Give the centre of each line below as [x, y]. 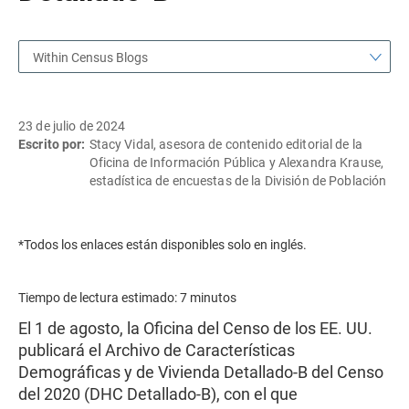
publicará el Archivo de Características [157, 350]
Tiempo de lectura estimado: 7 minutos [127, 298]
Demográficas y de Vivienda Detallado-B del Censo [201, 372]
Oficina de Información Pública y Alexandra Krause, [236, 163]
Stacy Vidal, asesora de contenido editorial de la [225, 144]
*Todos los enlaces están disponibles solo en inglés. [163, 245]
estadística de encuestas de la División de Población [238, 181]
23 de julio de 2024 [72, 126]
